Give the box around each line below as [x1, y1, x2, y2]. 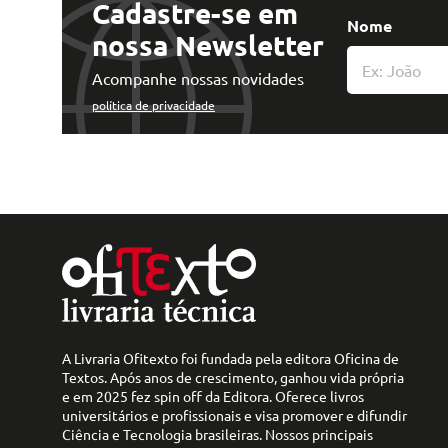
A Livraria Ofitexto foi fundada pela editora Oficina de [62, 348, 399, 367]
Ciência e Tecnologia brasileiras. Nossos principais [62, 424, 373, 443]
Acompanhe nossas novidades [92, 67, 304, 88]
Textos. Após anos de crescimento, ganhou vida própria [62, 367, 404, 386]
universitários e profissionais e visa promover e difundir [62, 405, 407, 424]
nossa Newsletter [92, 26, 324, 62]
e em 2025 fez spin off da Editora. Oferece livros [62, 386, 364, 405]
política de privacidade [92, 96, 215, 113]
